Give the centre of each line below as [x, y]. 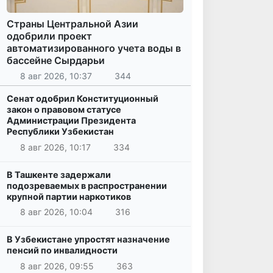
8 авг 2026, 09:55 [57, 266]
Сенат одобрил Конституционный [83, 99]
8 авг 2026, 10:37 [56, 76]
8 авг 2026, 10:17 [55, 147]
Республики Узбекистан [60, 132]
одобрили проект [49, 36]
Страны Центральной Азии [73, 23]
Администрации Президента [71, 121]
